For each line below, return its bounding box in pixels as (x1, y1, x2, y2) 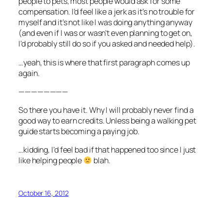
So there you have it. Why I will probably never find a (18, 105, 194, 116)
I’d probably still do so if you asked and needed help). (18, 38, 195, 49)
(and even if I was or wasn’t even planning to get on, (18, 28, 192, 39)
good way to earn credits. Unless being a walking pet (18, 115, 196, 126)
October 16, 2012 (18, 188, 69, 198)
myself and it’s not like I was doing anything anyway (18, 17, 192, 28)
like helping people (18, 155, 84, 166)
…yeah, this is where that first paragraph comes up (18, 57, 190, 68)
